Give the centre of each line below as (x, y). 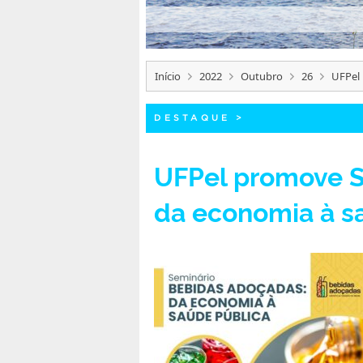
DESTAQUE (192, 117)
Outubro (262, 76)
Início (168, 76)
